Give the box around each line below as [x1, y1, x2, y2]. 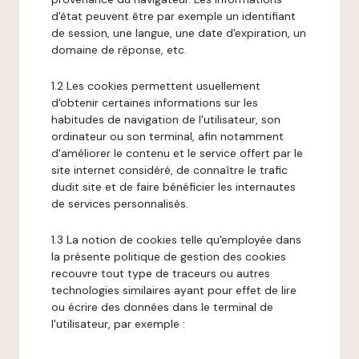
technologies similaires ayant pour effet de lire [51, 283, 296, 297]
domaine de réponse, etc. [51, 42, 187, 57]
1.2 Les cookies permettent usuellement [51, 79, 260, 93]
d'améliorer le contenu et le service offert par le [51, 146, 303, 160]
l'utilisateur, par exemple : [51, 317, 185, 331]
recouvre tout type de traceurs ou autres [51, 266, 270, 280]
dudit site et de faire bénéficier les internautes [51, 179, 296, 194]
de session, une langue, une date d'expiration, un [51, 26, 306, 40]
